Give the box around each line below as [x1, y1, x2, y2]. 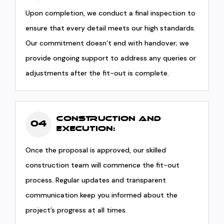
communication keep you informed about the [25, 190, 178, 199]
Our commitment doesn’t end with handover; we [25, 38, 189, 47]
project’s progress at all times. [25, 205, 127, 214]
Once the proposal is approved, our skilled [25, 145, 166, 154]
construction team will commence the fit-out [25, 160, 180, 169]
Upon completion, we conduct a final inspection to [25, 8, 196, 17]
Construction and [56, 115, 161, 123]
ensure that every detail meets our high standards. [25, 23, 196, 32]
